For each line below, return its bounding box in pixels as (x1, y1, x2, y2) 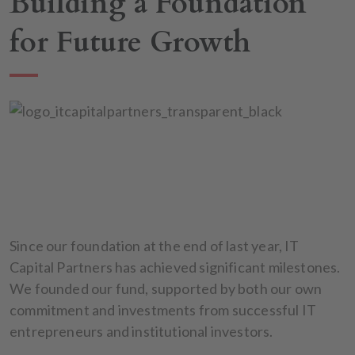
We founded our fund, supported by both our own (10, 279, 323, 297)
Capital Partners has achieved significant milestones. (10, 258, 341, 276)
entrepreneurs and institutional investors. (10, 322, 273, 340)
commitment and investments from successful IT (10, 300, 317, 319)
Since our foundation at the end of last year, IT (10, 236, 300, 254)
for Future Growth (10, 22, 250, 62)
